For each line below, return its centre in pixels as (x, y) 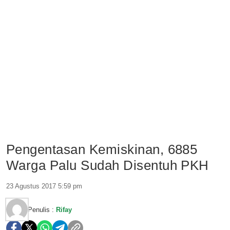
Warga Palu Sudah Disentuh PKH (108, 165)
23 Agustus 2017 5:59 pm (44, 186)
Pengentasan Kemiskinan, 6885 (102, 149)
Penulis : (42, 209)
